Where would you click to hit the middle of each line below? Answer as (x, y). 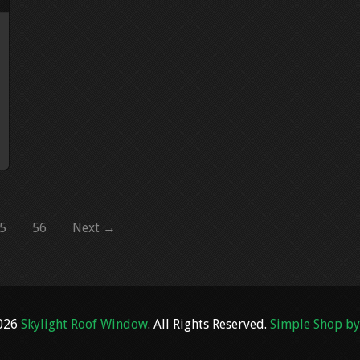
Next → (94, 228)
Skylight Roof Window (84, 325)
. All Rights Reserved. (209, 325)
